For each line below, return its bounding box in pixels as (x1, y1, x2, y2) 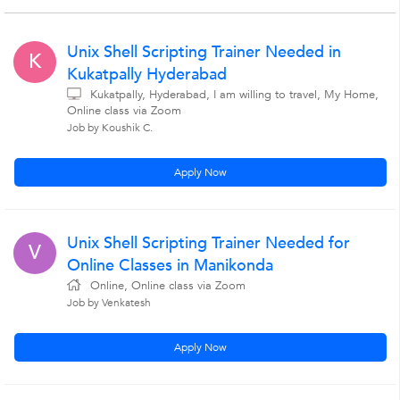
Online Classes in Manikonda (67, 254, 273, 277)
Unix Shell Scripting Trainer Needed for (67, 232, 350, 254)
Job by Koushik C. (67, 121, 153, 135)
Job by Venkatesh (67, 296, 151, 310)
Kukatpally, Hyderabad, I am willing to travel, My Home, (90, 87, 379, 103)
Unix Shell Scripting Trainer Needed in (67, 41, 341, 63)
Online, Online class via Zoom (90, 278, 246, 294)
